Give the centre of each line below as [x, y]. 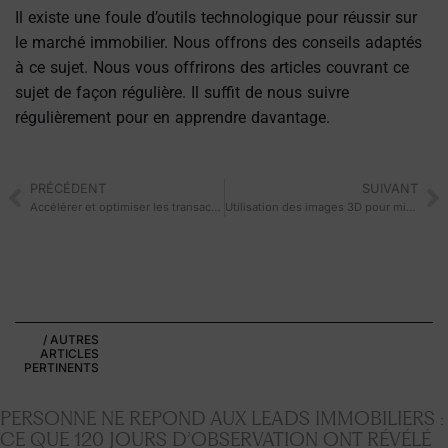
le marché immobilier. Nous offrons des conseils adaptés [218, 42]
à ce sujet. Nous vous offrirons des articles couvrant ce [212, 67]
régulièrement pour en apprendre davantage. [180, 117]
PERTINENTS [61, 368]
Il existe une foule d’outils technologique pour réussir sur [216, 17]
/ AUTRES [70, 340]
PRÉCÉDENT [68, 189]
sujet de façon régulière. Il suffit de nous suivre [182, 92]
